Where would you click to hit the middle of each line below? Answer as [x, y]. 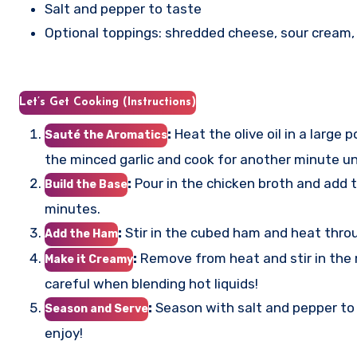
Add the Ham [81, 234]
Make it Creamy [89, 259]
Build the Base [86, 184]
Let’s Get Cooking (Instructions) [108, 102]
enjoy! [64, 333]
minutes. [73, 209]
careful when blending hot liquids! [151, 284]
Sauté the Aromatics [106, 135]
